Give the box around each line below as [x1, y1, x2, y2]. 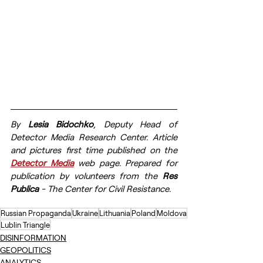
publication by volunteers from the [11, 170, 163, 181]
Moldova [157, 208, 187, 218]
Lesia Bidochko [28, 119, 94, 130]
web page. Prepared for [73, 157, 178, 168]
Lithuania [99, 208, 130, 218]
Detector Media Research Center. [11, 131, 153, 143]
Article [153, 131, 177, 143]
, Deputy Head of [93, 119, 178, 130]
